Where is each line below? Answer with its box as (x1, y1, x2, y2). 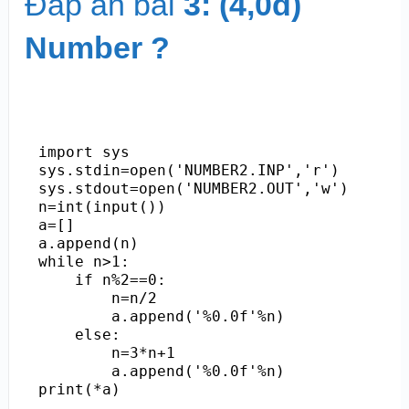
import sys (37, 142, 130, 161)
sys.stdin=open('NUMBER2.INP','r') (37, 161, 340, 179)
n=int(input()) (37, 197, 166, 215)
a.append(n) (37, 234, 139, 252)
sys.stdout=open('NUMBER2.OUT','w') (37, 179, 349, 197)
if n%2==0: (37, 270, 166, 288)
